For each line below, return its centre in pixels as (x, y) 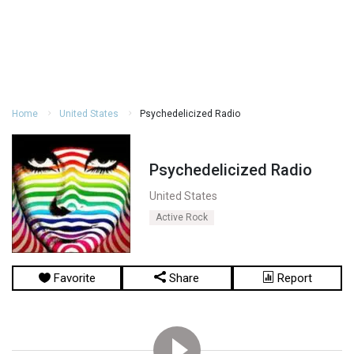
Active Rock (182, 217)
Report (293, 278)
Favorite (73, 278)
